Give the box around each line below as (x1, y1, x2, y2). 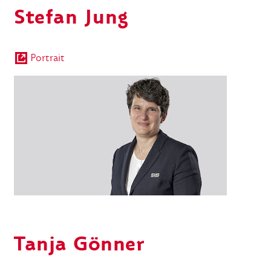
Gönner (67, 230, 144, 258)
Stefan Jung (14, 3, 129, 31)
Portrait (30, 51, 65, 64)
